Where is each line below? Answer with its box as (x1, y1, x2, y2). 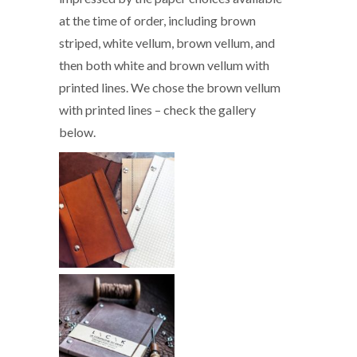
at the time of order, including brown (59, 12, 256, 28)
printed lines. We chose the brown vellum (59, 79, 280, 95)
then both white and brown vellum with (59, 57, 269, 73)
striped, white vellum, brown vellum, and (59, 34, 275, 50)
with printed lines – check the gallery (59, 101, 256, 117)
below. (59, 124, 96, 139)
